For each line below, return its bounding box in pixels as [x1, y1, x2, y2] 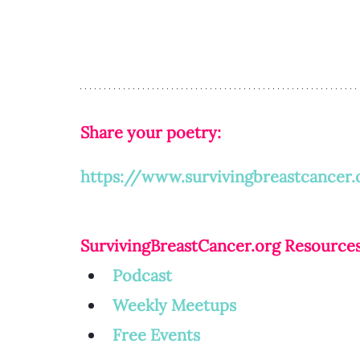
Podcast [112, 264, 172, 285]
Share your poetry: [80, 121, 225, 142]
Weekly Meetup [112, 294, 229, 315]
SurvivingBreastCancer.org [80, 235, 280, 256]
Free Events [112, 324, 200, 345]
